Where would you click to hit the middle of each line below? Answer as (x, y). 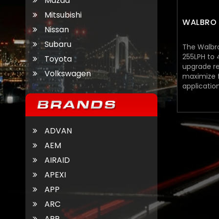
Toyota (58, 59)
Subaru (58, 44)
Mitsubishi (63, 15)
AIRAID (57, 160)
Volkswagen (68, 73)
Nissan (57, 29)
